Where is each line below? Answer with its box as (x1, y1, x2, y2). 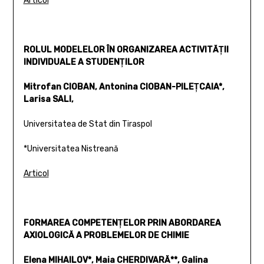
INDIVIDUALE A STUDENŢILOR (23, 57, 144, 67)
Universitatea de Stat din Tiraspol (23, 118, 152, 129)
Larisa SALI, (23, 94, 74, 104)
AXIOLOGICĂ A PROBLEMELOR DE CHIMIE (23, 230, 189, 240)
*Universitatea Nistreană (23, 143, 118, 154)
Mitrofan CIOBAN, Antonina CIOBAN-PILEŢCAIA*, (23, 81, 225, 92)
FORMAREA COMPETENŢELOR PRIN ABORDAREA (23, 217, 221, 228)
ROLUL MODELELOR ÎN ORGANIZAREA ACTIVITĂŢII (23, 44, 229, 55)
